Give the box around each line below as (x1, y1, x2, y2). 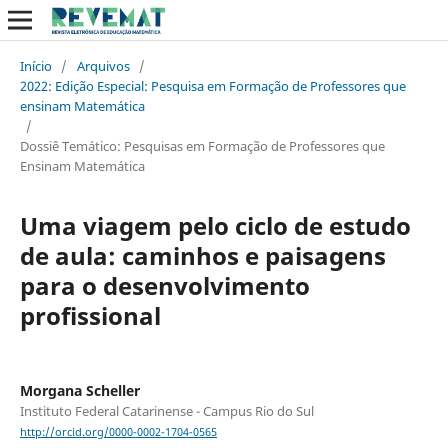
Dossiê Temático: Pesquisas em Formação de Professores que (19, 136, 385, 155)
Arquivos (76, 56, 130, 75)
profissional (19, 298, 161, 332)
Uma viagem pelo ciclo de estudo (19, 208, 411, 242)
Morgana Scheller (19, 380, 140, 400)
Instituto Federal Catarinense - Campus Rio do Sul (19, 401, 314, 420)
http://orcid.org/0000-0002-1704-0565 (19, 425, 217, 440)
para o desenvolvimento (19, 268, 310, 302)
